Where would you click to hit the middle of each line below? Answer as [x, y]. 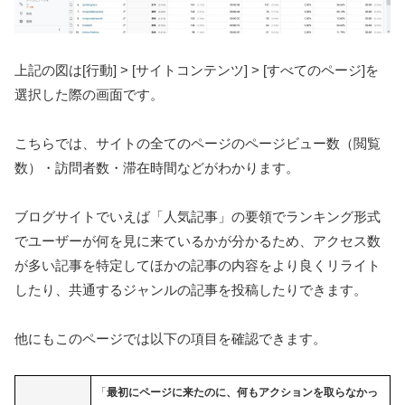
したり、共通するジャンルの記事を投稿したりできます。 [191, 290]
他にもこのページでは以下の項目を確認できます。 [170, 339]
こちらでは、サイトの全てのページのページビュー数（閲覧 [198, 144]
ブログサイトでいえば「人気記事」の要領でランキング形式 [198, 217]
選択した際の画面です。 [89, 95]
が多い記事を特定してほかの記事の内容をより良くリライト [198, 266]
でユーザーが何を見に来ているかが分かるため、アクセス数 [198, 241]
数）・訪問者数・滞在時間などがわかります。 [157, 168]
